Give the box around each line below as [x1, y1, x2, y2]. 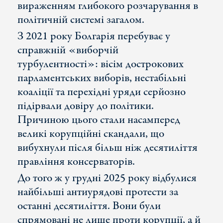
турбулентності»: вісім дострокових [17, 56, 184, 72]
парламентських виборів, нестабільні [17, 70, 186, 86]
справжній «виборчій [17, 42, 118, 58]
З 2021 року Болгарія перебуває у [17, 28, 170, 44]
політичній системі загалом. [17, 12, 144, 28]
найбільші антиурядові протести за [17, 184, 178, 200]
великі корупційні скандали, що [17, 126, 164, 142]
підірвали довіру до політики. [17, 98, 154, 114]
